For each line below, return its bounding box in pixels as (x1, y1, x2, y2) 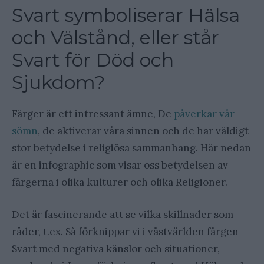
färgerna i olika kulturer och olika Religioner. (12, 175, 227, 189)
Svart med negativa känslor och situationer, (12, 242, 220, 255)
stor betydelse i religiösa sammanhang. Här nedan (12, 141, 251, 154)
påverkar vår (174, 107, 235, 120)
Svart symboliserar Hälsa (12, 3, 240, 27)
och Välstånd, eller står (12, 25, 219, 49)
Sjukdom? (12, 70, 105, 94)
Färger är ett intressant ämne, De (12, 107, 174, 120)
